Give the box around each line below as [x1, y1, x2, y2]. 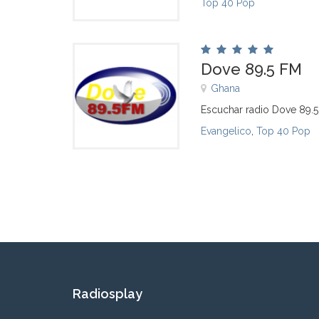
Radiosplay [73, 286, 142, 301]
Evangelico [201, 125, 251, 137]
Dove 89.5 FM [201, 60, 302, 78]
